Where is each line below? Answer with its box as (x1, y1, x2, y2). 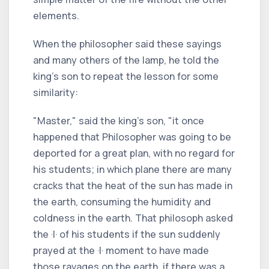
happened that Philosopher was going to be (33, 130, 231, 144)
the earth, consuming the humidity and (33, 195, 211, 208)
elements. (33, 8, 79, 22)
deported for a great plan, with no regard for (33, 146, 235, 160)
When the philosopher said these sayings (33, 37, 222, 50)
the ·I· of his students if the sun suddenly (33, 227, 220, 241)
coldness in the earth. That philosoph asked (33, 211, 233, 225)
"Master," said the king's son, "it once (33, 113, 204, 127)
